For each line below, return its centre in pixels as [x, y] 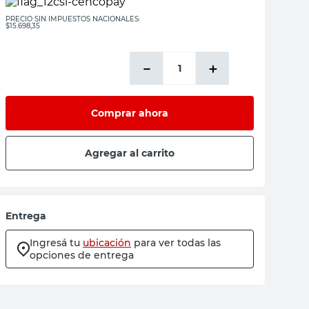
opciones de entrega [82, 255]
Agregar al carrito [130, 153]
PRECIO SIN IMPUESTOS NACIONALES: [73, 19]
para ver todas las [177, 243]
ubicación [107, 243]
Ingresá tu [55, 243]
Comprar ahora [130, 113]
